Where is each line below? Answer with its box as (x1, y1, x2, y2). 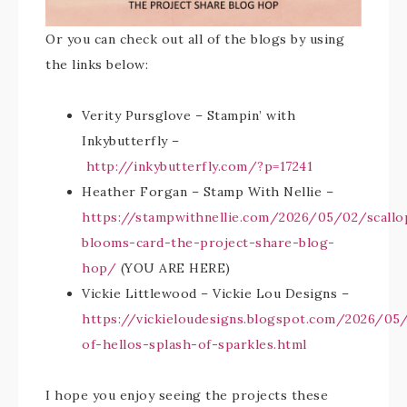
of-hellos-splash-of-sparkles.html (82, 336, 307, 352)
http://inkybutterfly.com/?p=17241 (85, 158, 313, 174)
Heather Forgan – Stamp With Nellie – (82, 184, 333, 200)
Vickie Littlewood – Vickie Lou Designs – (82, 285, 349, 302)
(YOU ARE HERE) (116, 260, 231, 276)
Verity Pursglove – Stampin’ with (82, 107, 295, 124)
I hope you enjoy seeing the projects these (45, 387, 328, 403)
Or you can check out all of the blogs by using (45, 31, 344, 47)
